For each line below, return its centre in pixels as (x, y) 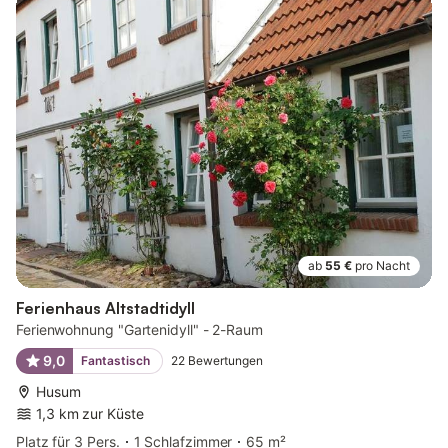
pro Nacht (382, 265)
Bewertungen (225, 360)
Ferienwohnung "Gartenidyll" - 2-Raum (139, 329)
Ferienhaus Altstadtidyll (105, 308)
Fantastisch (115, 360)
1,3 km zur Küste (90, 413)
